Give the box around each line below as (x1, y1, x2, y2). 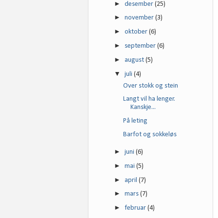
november (125, 14, 156, 22)
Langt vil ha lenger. (123, 95, 175, 103)
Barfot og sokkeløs (123, 131, 177, 139)
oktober (125, 28, 149, 36)
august (125, 56, 146, 64)
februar (125, 204, 148, 212)
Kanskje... (130, 104, 156, 111)
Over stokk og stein (123, 82, 178, 90)
